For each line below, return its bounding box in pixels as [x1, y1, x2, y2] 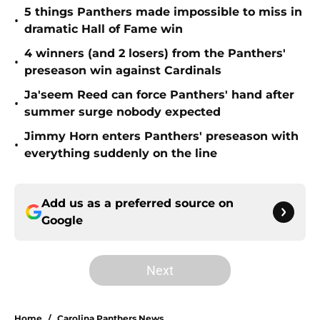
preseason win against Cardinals [24, 64, 221, 78]
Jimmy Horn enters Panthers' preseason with [24, 129, 299, 144]
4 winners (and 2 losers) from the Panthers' [24, 46, 286, 61]
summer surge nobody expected [24, 105, 221, 119]
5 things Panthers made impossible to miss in [24, 5, 302, 19]
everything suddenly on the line [24, 146, 217, 161]
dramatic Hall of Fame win [24, 22, 183, 36]
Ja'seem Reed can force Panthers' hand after [24, 88, 294, 102]
